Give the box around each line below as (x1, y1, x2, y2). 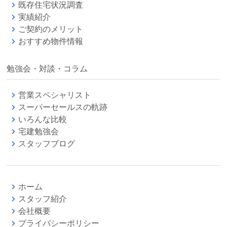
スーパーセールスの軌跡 (18, 102, 108, 111)
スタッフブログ (18, 139, 75, 148)
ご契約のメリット (18, 24, 84, 33)
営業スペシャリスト (18, 90, 92, 99)
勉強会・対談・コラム (7, 64, 88, 73)
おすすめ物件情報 (18, 36, 84, 46)
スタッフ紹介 (18, 194, 67, 203)
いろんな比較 (18, 115, 67, 124)
